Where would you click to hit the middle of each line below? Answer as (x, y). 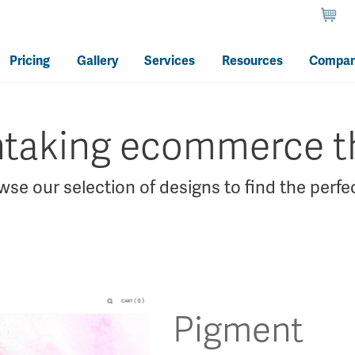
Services (170, 60)
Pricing (30, 60)
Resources (252, 60)
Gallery (97, 60)
